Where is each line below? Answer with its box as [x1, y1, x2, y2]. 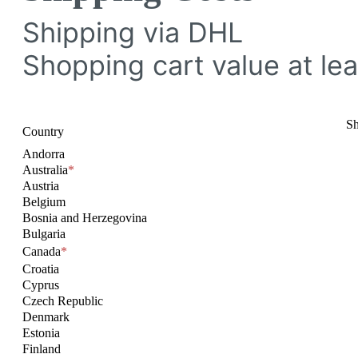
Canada [22, 244, 61, 258]
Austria [22, 178, 59, 193]
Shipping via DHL [22, 15, 243, 49]
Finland [22, 341, 61, 356]
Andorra [22, 146, 65, 161]
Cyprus [22, 277, 59, 292]
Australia [22, 162, 68, 177]
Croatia [22, 261, 59, 276]
